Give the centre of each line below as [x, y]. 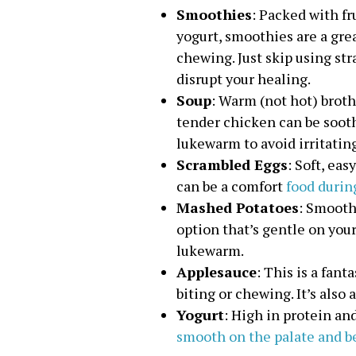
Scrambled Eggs [232, 164]
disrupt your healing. [244, 79]
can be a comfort [231, 186]
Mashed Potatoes [238, 207]
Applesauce [217, 272]
